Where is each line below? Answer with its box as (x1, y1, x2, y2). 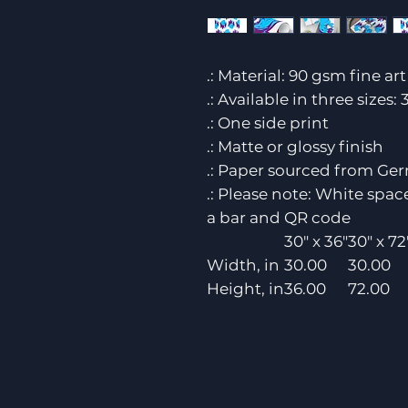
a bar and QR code (207, 209, 351, 227)
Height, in (207, 280, 284, 298)
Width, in (207, 256, 280, 274)
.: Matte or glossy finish (207, 138, 383, 156)
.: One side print (207, 114, 329, 132)
